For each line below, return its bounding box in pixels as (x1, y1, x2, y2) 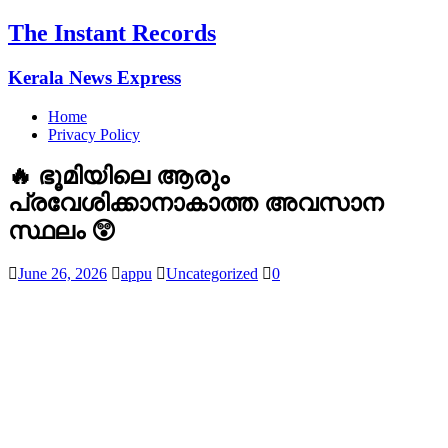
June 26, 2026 (18, 265, 107, 283)
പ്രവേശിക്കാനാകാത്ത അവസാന (8, 190, 383, 217)
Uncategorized (166, 265, 258, 283)
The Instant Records (8, 19, 216, 46)
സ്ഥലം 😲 (8, 218, 116, 245)
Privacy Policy (48, 125, 140, 143)
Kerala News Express (8, 66, 181, 88)
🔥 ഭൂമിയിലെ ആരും (8, 163, 229, 190)
